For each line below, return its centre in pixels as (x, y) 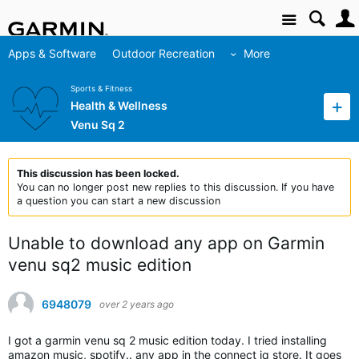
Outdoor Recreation (163, 53)
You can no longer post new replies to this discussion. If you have (175, 187)
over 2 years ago (137, 304)
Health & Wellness (119, 106)
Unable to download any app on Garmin (166, 243)
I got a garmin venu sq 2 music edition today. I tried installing (167, 340)
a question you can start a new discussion (119, 201)
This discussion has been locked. (98, 173)
